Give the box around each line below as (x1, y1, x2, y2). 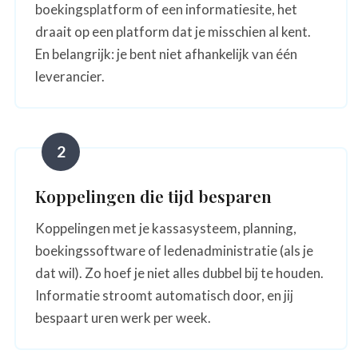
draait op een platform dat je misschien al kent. (35, 22, 311, 40)
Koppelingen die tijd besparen (35, 184, 272, 207)
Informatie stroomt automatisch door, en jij (35, 286, 293, 304)
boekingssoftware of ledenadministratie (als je (35, 241, 313, 259)
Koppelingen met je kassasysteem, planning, (35, 219, 296, 237)
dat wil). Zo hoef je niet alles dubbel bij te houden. (35, 264, 324, 281)
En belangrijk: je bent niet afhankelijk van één (35, 45, 297, 62)
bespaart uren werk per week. (35, 308, 211, 326)
